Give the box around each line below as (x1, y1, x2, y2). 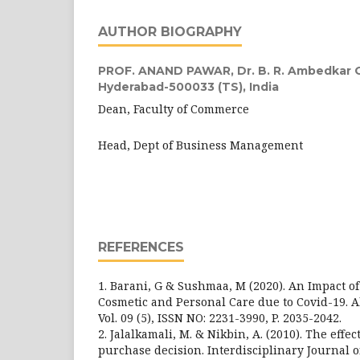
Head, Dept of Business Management (98, 137, 303, 153)
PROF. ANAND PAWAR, (98, 63, 237, 78)
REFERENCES (98, 239, 184, 255)
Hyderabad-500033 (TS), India (98, 80, 279, 94)
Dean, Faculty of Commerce (98, 101, 249, 117)
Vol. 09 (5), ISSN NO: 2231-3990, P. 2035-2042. (98, 310, 342, 325)
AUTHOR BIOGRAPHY (98, 24, 242, 39)
